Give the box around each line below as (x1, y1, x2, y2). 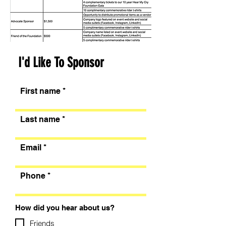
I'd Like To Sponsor (18, 54, 104, 71)
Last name (20, 115, 60, 124)
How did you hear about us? (15, 203, 115, 212)
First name (20, 86, 61, 96)
